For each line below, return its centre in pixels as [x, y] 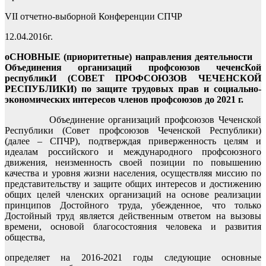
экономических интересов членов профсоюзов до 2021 [121, 99]
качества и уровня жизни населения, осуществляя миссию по [133, 173]
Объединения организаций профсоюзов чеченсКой [133, 67]
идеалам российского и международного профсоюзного [133, 151]
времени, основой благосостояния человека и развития [133, 226]
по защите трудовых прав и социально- [171, 88]
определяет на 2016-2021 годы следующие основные [133, 257]
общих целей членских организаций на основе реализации [133, 194]
